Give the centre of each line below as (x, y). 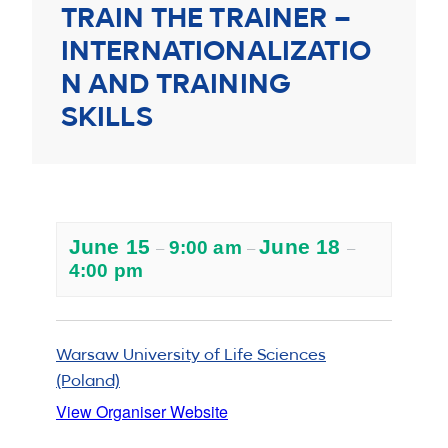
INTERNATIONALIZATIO (215, 51)
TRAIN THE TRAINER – (205, 18)
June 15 (113, 246)
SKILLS (106, 117)
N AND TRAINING (176, 84)
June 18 (303, 246)
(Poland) (88, 382)
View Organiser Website (142, 412)
